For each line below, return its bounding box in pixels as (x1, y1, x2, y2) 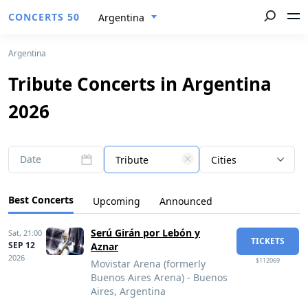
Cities (211, 153, 237, 166)
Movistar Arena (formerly (91, 257, 206, 270)
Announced (159, 194, 212, 208)
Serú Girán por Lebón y (91, 226, 200, 239)
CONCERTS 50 (8, 10, 80, 23)
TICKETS (251, 235, 285, 247)
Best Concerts (8, 193, 74, 206)
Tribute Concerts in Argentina (8, 71, 272, 96)
